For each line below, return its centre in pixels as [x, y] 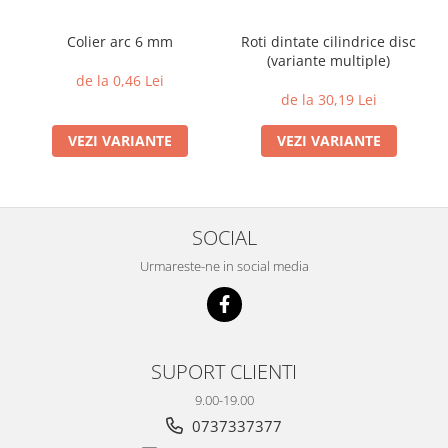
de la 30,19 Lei [328, 99]
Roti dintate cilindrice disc [328, 41]
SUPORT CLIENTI [224, 371]
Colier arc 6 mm [119, 41]
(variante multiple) [328, 60]
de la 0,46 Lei [119, 80]
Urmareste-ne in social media [224, 266]
